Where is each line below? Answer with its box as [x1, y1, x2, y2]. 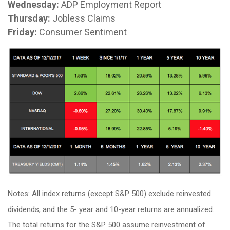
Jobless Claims [50, 13, 116, 24]
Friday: [8, 27, 37, 37]
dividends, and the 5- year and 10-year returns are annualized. [8, 204, 214, 214]
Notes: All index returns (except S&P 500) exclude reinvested [8, 188, 211, 198]
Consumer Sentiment [37, 27, 127, 37]
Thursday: [8, 13, 50, 24]
